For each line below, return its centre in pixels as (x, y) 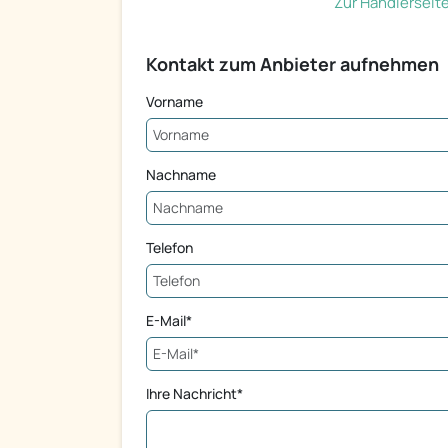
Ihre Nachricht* (194, 394)
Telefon (169, 248)
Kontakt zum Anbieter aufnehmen (292, 64)
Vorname (174, 102)
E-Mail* (169, 321)
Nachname (181, 175)
